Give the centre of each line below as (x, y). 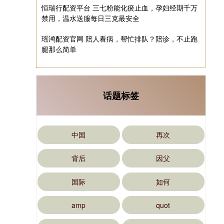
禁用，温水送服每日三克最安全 (90, 18)
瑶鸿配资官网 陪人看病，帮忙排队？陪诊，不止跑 (119, 38)
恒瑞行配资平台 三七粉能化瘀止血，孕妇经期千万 (119, 7)
